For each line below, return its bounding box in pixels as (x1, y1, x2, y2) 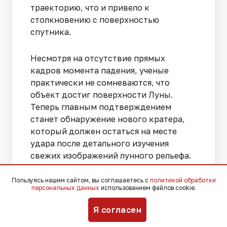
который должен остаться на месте (30, 126, 177, 136)
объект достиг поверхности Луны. (30, 89, 173, 100)
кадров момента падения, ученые (30, 65, 169, 75)
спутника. (30, 26, 71, 37)
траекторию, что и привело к (30, 2, 149, 13)
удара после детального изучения (30, 138, 169, 148)
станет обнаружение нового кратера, (30, 113, 185, 124)
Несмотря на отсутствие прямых (30, 53, 165, 63)
